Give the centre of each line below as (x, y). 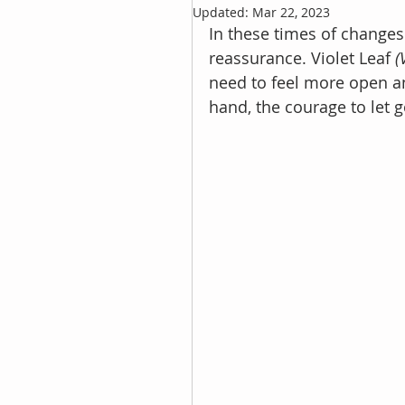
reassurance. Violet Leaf (302, 58)
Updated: (222, 12)
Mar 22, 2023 (291, 12)
